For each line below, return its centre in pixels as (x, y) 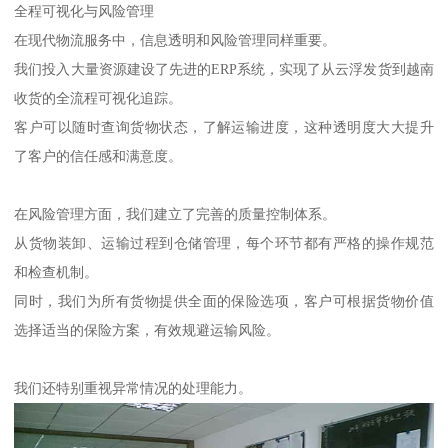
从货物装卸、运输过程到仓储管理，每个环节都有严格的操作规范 (224, 242)
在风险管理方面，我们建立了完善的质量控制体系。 (175, 213)
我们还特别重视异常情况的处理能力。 (133, 387)
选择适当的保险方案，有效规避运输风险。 (147, 329)
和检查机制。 (56, 271)
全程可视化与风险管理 (84, 10)
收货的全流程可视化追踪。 (98, 97)
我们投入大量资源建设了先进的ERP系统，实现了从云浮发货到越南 (224, 68)
